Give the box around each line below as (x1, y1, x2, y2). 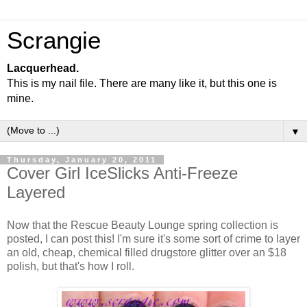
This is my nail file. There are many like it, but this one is (7, 77, 277, 89)
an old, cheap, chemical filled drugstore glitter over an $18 (7, 246, 286, 258)
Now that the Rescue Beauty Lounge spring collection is (7, 219, 278, 231)
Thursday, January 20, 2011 (7, 156, 157, 164)
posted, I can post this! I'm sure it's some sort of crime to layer (7, 232, 300, 245)
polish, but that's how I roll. (7, 260, 134, 272)
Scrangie (7, 27, 101, 53)
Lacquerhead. (7, 62, 79, 74)
